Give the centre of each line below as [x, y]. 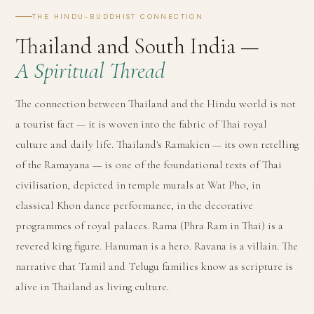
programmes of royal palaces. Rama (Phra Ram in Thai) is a [149, 225]
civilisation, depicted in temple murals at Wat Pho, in [138, 185]
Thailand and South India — [137, 46]
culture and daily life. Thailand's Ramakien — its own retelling [157, 144]
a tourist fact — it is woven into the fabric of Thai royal [141, 124]
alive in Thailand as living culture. [92, 286]
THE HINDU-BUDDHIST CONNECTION [118, 16]
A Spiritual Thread [90, 70]
